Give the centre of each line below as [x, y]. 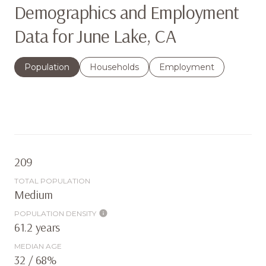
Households [114, 67]
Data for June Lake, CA [95, 35]
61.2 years [37, 227]
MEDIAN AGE [38, 246]
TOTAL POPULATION [52, 180]
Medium [34, 194]
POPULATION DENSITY [55, 213]
